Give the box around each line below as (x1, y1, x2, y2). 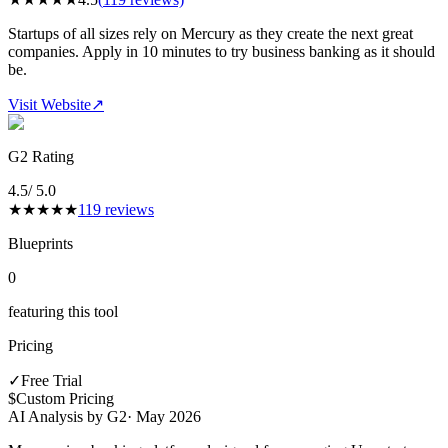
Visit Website (8, 95, 91, 113)
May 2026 (136, 407, 201, 425)
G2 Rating (8, 147, 74, 165)
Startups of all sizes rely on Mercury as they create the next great (8, 24, 413, 42)
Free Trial (21, 371, 82, 389)
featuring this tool (8, 302, 118, 320)
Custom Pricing (16, 389, 114, 407)
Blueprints (8, 234, 73, 252)
